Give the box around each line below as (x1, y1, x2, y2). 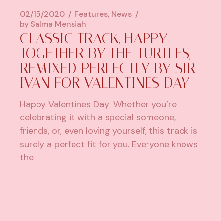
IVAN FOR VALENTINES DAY (20, 74, 190, 92)
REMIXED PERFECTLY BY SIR (20, 59, 196, 77)
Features (74, 9, 108, 20)
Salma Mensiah (30, 19, 87, 30)
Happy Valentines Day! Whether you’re (20, 98, 177, 110)
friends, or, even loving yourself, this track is (20, 125, 198, 137)
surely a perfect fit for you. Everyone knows (20, 138, 198, 150)
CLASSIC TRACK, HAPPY (20, 30, 168, 48)
